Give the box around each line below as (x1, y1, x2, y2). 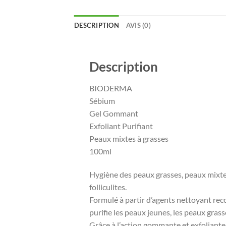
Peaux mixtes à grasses (89, 134, 168, 144)
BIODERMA (89, 83, 132, 93)
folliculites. (89, 182, 127, 192)
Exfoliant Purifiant (89, 121, 153, 131)
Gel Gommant (89, 108, 138, 119)
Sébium (89, 96, 115, 106)
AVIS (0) (126, 21, 151, 30)
